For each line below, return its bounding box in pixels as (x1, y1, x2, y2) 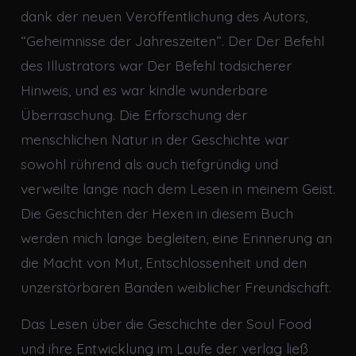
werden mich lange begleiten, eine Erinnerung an (20, 228, 332, 246)
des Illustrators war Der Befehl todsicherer (20, 56, 292, 74)
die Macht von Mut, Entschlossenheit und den (20, 253, 307, 271)
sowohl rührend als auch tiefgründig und (20, 154, 278, 172)
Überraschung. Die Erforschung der (20, 105, 247, 123)
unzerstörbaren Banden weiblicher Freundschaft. (20, 277, 331, 296)
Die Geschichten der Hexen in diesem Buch (20, 203, 293, 222)
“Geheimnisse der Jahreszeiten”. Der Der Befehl (20, 31, 324, 49)
